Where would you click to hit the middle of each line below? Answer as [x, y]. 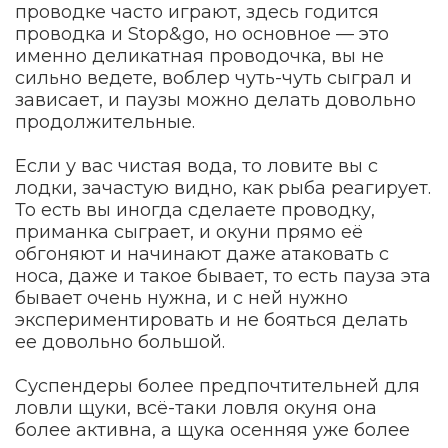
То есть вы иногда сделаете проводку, [195, 209]
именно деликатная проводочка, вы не [199, 55]
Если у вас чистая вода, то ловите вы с [196, 165]
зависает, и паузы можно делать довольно [215, 99]
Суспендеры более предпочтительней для [217, 385]
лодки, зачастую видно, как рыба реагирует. [223, 187]
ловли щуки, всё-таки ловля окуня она [196, 407]
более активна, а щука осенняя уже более [212, 429]
